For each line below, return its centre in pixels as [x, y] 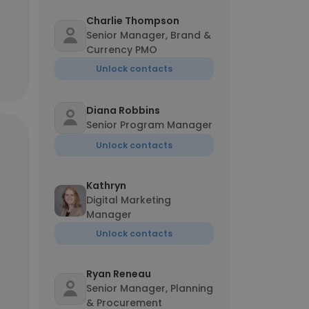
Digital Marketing [129, 200]
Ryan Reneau [119, 274]
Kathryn [106, 186]
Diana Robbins [123, 110]
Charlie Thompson [133, 21]
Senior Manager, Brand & [149, 35]
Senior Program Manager [149, 125]
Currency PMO [122, 50]
